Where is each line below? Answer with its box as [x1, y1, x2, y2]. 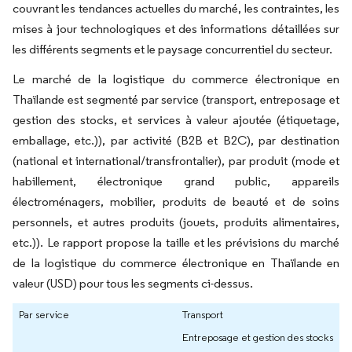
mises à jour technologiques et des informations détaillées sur [13, 20, 339, 36]
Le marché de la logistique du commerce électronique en [13, 71, 339, 86]
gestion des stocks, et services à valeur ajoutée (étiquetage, [13, 112, 339, 127]
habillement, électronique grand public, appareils [13, 173, 339, 189]
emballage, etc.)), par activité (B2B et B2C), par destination [13, 132, 339, 148]
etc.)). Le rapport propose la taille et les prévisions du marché [13, 234, 339, 250]
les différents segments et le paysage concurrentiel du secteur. [13, 41, 332, 57]
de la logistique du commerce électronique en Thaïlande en [13, 255, 339, 270]
